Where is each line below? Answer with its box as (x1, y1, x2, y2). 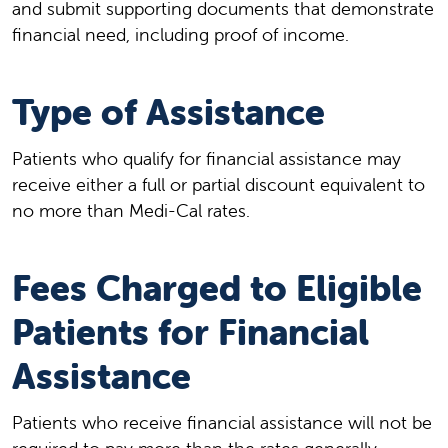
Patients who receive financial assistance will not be (12, 411, 432, 435)
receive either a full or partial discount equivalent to (12, 173, 425, 197)
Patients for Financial (12, 310, 369, 355)
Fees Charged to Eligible (12, 266, 422, 311)
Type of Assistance (12, 90, 325, 135)
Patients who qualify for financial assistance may (12, 147, 401, 171)
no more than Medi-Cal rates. (12, 199, 250, 223)
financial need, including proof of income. (12, 23, 349, 47)
